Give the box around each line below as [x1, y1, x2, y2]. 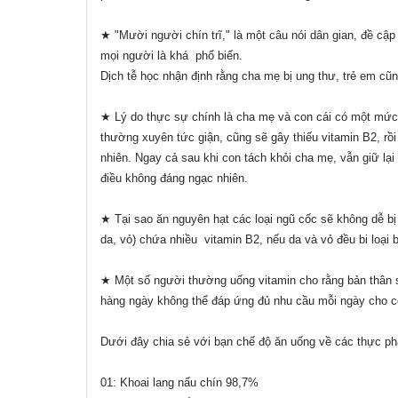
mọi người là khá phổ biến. [100, 49, 243, 63]
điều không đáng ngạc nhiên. [100, 171, 248, 186]
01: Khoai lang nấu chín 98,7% [100, 376, 259, 390]
